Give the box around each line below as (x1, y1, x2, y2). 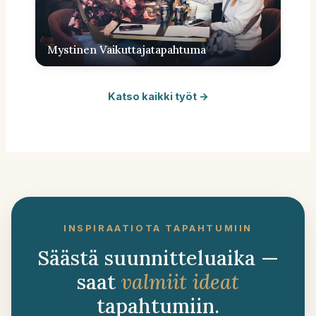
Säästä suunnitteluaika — (37, 244, 279, 271)
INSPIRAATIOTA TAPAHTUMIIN (63, 221, 253, 233)
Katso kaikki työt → (107, 90, 209, 104)
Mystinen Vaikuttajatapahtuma (47, 42, 206, 57)
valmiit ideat (121, 268, 239, 295)
